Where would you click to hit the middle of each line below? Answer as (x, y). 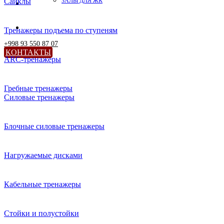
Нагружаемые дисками (43, 155)
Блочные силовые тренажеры (54, 126)
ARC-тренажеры (32, 59)
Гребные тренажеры (38, 88)
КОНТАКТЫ (28, 52)
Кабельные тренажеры (42, 184)
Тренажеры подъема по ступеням (61, 30)
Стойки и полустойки (41, 213)
